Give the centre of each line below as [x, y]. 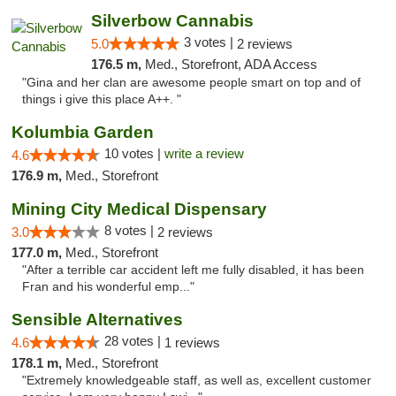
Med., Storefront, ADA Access [231, 64]
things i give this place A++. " [102, 99]
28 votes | [134, 341]
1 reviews [192, 343]
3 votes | [210, 42]
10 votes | [134, 153]
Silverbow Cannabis [172, 21]
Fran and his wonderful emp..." [108, 287]
